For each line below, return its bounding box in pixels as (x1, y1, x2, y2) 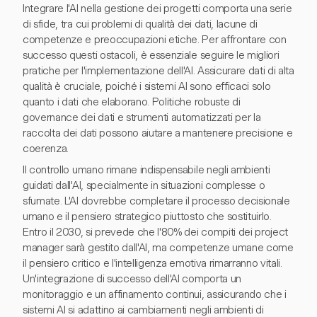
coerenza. (23, 142, 69, 155)
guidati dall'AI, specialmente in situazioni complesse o (23, 179, 265, 192)
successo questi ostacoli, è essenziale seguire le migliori (23, 49, 279, 62)
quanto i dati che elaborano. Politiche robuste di (23, 96, 241, 108)
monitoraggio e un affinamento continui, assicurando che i (23, 288, 287, 301)
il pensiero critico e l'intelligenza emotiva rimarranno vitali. (23, 257, 282, 270)
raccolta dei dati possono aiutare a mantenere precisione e (23, 127, 293, 139)
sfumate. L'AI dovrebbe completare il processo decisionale (23, 195, 290, 207)
